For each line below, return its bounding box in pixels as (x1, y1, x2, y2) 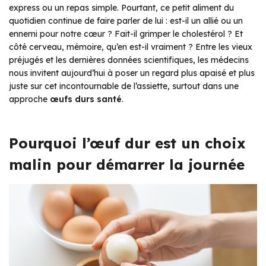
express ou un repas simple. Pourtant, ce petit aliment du (9, 2, 234, 13)
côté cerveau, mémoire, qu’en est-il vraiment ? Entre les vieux (9, 41, 252, 52)
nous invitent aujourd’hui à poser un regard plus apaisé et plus (9, 67, 255, 78)
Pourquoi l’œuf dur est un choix (9, 134, 246, 152)
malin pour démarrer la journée (9, 155, 245, 173)
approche (9, 93, 50, 104)
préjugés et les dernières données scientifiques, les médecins (9, 54, 249, 65)
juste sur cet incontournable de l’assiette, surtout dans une (9, 80, 239, 91)
